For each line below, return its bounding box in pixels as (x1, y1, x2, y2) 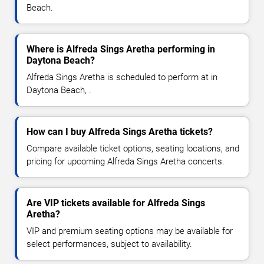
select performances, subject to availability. (27, 239, 192, 250)
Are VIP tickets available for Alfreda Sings (27, 197, 205, 209)
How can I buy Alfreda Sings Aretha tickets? (27, 126, 213, 138)
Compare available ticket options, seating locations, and (27, 143, 239, 154)
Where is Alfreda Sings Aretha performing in (27, 44, 215, 55)
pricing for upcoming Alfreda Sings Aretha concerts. (27, 156, 225, 167)
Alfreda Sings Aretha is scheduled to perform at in (27, 72, 217, 83)
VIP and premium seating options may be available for (27, 226, 233, 237)
